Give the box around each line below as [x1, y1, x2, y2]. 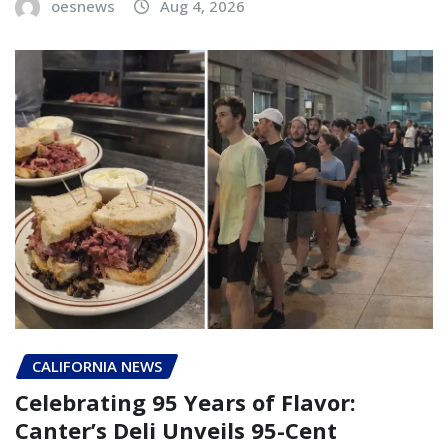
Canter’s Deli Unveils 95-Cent [15, 415, 337, 446]
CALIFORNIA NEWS [32, 355, 162, 376]
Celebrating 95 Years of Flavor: [15, 387, 356, 418]
